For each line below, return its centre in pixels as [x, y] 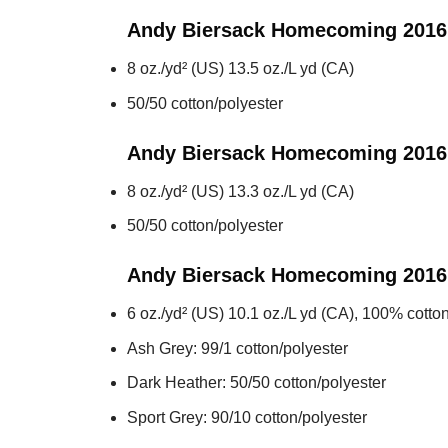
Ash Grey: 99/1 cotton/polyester [237, 348]
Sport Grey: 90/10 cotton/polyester [247, 417]
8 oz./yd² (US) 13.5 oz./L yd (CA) [240, 69]
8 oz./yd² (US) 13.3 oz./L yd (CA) [240, 191]
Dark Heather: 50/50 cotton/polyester [256, 383]
